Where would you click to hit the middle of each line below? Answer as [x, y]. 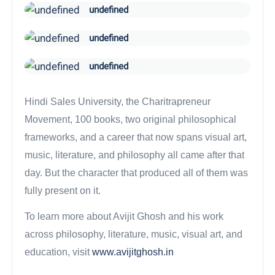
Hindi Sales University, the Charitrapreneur [118, 102]
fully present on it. [63, 191]
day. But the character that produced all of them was [137, 173]
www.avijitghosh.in [133, 252]
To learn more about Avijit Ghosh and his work [124, 217]
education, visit [59, 252]
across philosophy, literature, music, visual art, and [134, 234]
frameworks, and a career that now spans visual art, [136, 137]
